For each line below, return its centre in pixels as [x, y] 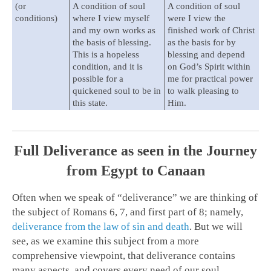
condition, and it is [108, 67]
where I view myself [111, 18]
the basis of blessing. [112, 43]
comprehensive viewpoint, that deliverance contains [124, 256]
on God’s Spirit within [209, 67]
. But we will [216, 227]
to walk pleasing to [203, 91]
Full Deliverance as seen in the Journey [135, 151]
